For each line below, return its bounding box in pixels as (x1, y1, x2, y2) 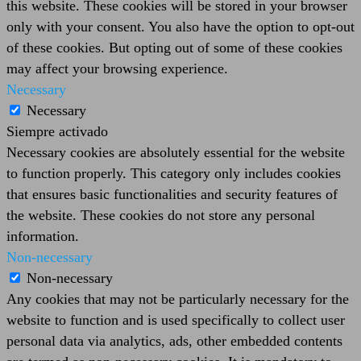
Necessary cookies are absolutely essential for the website (6, 143, 345, 160)
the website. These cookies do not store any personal (6, 206, 315, 223)
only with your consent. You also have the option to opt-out (6, 18, 355, 35)
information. (6, 227, 79, 244)
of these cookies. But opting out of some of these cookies (6, 39, 342, 56)
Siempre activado (6, 122, 108, 139)
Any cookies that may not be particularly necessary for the (6, 290, 349, 307)
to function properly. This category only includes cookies (6, 164, 341, 181)
